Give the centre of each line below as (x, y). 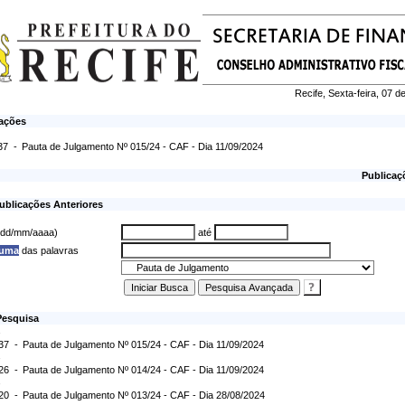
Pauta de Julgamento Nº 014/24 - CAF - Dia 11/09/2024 (143, 370)
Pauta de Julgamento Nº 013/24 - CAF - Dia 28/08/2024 (144, 395)
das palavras (49, 250)
